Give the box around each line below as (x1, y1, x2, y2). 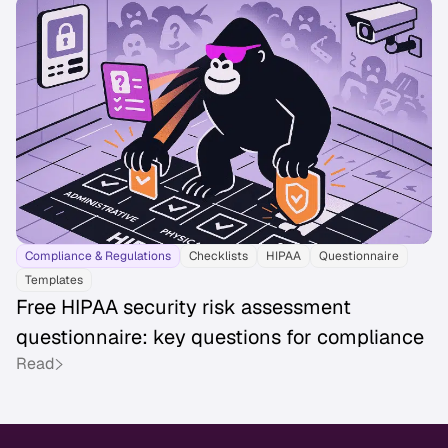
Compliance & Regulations (25, 248, 171, 265)
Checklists (189, 248, 248, 265)
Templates (25, 272, 83, 289)
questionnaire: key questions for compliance (16, 324, 424, 351)
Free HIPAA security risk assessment (16, 294, 351, 321)
